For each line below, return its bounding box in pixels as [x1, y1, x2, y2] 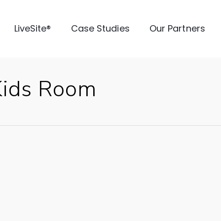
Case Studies [71, 22, 130, 35]
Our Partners [149, 22, 205, 35]
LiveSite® [14, 22, 51, 35]
